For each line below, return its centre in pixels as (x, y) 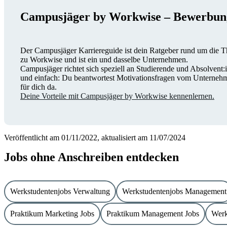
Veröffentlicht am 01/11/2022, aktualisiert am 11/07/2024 (95, 138)
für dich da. (39, 87)
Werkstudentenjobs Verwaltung (60, 192)
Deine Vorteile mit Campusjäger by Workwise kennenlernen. (117, 96)
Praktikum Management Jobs (153, 214)
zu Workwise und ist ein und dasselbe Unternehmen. (104, 60)
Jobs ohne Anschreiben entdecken (91, 157)
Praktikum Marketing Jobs (52, 214)
